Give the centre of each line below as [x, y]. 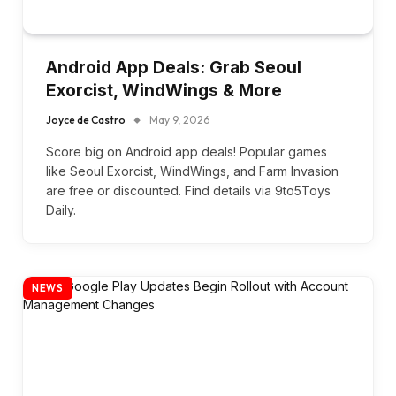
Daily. [61, 210]
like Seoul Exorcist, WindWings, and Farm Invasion [192, 171]
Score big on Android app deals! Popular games [187, 152]
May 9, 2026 [179, 120]
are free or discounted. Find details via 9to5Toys [188, 191]
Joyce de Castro [86, 120]
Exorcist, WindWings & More [164, 91]
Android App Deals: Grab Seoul [174, 68]
